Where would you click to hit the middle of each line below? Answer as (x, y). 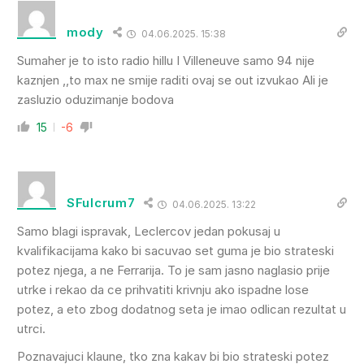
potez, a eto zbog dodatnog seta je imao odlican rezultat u (182, 309)
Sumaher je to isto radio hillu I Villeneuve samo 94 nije (166, 60)
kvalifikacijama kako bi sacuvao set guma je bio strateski (175, 250)
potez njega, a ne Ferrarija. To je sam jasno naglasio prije (173, 270)
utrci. (31, 328)
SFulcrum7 (101, 203)
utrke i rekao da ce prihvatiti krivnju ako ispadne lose (163, 289)
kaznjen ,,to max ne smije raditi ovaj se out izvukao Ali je (173, 80)
